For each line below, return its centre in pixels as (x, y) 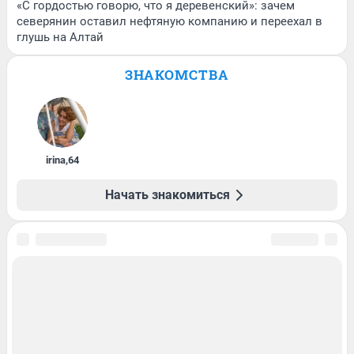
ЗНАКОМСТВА (177, 74)
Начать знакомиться (168, 194)
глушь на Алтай (60, 37)
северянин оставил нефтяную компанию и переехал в (169, 21)
